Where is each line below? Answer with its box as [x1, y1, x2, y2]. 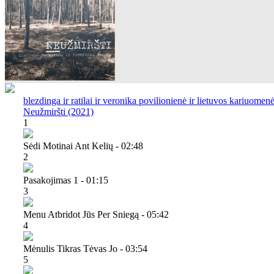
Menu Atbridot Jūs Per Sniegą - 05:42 [23, 209, 169, 220]
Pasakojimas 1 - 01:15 [23, 174, 108, 185]
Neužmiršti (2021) [23, 106, 94, 117]
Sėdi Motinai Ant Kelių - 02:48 [23, 140, 143, 151]
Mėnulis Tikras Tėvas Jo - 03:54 [23, 243, 147, 254]
